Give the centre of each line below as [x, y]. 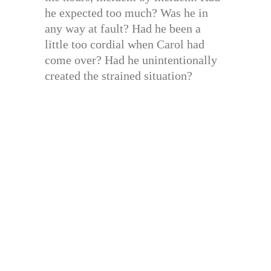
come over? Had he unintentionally [131, 60]
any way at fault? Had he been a [123, 29]
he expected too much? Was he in [126, 13]
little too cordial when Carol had [125, 44]
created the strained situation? [119, 76]
